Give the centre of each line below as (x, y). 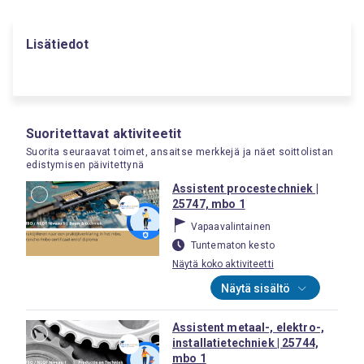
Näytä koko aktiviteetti (223, 264)
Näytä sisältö (256, 288)
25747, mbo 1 (209, 204)
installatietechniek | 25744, (245, 343)
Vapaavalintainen (231, 227)
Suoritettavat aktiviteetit (104, 134)
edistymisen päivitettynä (85, 165)
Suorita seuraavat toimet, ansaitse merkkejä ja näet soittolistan (180, 152)
